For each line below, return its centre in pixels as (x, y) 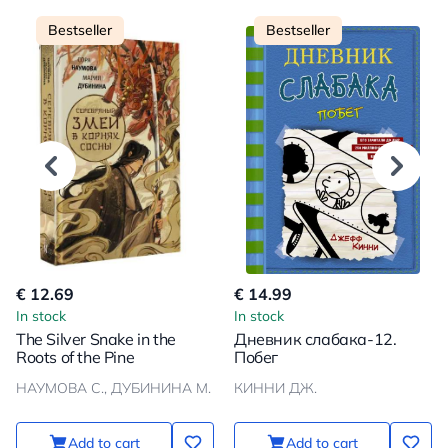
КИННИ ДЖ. (275, 387)
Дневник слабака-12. (315, 338)
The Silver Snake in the (96, 338)
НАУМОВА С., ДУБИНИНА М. (113, 387)
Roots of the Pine (75, 356)
